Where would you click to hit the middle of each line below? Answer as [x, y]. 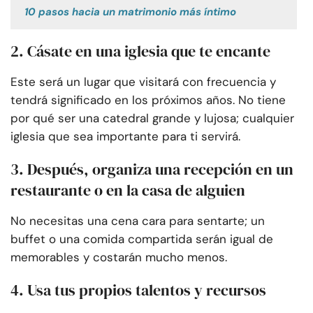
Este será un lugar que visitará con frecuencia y [143, 82]
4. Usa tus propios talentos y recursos [138, 290]
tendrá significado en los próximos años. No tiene [148, 100]
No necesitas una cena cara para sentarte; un [138, 221]
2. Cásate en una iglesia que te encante [140, 51]
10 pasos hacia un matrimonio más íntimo [130, 12]
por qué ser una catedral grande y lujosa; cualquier [152, 118]
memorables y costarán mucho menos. [119, 257]
